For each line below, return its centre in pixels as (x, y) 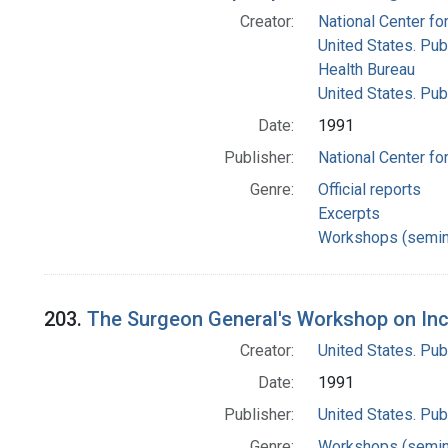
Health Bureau (366, 70)
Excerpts (348, 214)
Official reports (369, 190)
